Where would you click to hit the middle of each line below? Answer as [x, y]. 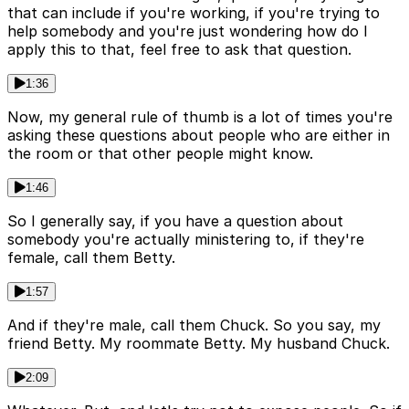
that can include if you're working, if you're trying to [194, 12]
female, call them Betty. [91, 257]
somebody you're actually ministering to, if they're [186, 239]
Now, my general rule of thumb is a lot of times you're [200, 116]
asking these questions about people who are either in [199, 135]
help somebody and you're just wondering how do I [188, 31]
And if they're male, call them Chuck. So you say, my [194, 325]
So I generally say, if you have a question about [175, 220]
